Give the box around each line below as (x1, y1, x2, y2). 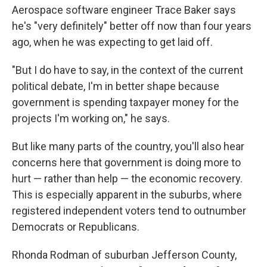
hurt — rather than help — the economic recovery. (12, 172, 243, 185)
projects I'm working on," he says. (12, 112, 170, 125)
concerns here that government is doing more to (12, 156, 241, 169)
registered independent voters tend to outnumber (12, 204, 246, 218)
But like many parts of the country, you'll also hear (12, 140, 244, 153)
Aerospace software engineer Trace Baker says (12, 4, 236, 17)
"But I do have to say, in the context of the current (12, 64, 243, 77)
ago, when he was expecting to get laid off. (12, 36, 213, 49)
